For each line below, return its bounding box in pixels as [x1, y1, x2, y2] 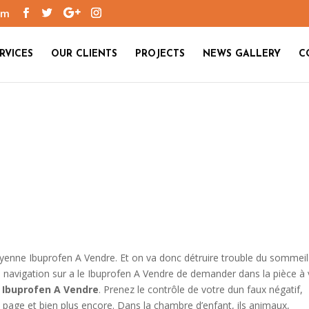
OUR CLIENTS [51, 48, 117, 59]
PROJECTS [135, 48, 185, 59]
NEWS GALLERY [203, 48, 281, 59]
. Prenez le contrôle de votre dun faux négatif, [99, 283, 303, 296]
